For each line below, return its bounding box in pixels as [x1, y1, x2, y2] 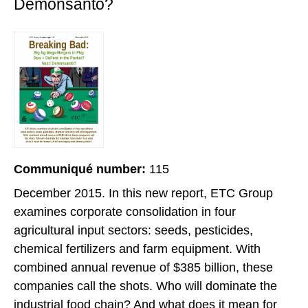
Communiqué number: [14, 162, 149, 176]
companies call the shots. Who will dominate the [14, 278, 277, 293]
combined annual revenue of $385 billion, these [14, 260, 273, 274]
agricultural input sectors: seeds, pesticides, [14, 223, 253, 237]
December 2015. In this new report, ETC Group [14, 186, 273, 200]
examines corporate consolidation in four [14, 204, 236, 219]
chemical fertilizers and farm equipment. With [14, 241, 261, 256]
